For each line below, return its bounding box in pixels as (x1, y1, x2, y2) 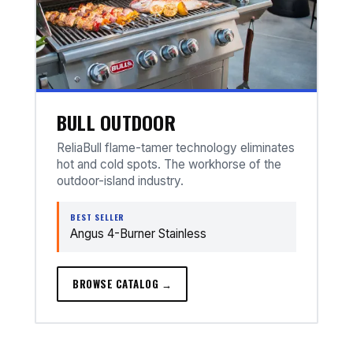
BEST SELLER (70, 210, 125, 224)
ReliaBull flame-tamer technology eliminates (57, 140, 295, 156)
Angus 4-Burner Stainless (70, 226, 206, 242)
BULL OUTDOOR (57, 108, 176, 137)
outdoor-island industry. (57, 173, 184, 189)
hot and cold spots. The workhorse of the (57, 157, 281, 173)
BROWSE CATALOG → (72, 276, 173, 292)
